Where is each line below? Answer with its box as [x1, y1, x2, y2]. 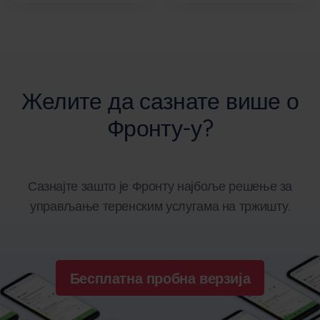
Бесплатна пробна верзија [69, 269, 251, 287]
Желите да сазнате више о [21, 86, 299, 115]
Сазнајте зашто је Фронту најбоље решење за [27, 177, 293, 194]
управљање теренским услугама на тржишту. [30, 197, 290, 214]
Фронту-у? [106, 113, 214, 142]
